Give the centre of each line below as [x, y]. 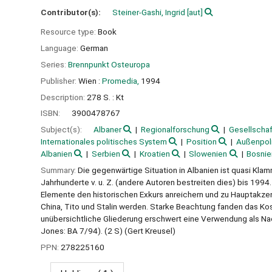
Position [201, 142]
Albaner [107, 130]
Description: [64, 97]
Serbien [106, 154]
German [94, 48]
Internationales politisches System [104, 142]
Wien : [89, 80]
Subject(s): [62, 130]
